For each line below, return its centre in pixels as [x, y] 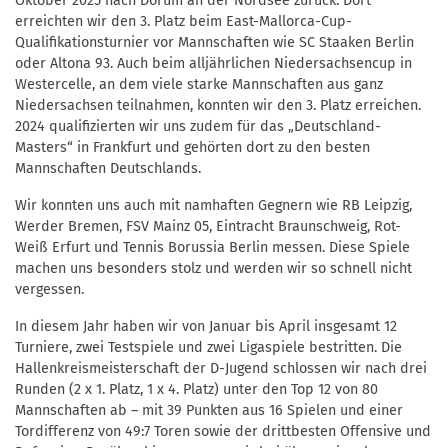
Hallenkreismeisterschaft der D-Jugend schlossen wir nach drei [221, 369]
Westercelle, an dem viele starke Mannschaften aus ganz [199, 85]
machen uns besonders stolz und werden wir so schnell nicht [213, 269]
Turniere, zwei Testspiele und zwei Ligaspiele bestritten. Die [208, 348]
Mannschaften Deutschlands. [108, 169]
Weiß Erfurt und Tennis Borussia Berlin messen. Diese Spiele [212, 248]
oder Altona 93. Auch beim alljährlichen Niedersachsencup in [213, 64]
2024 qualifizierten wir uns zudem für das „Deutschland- [198, 127]
